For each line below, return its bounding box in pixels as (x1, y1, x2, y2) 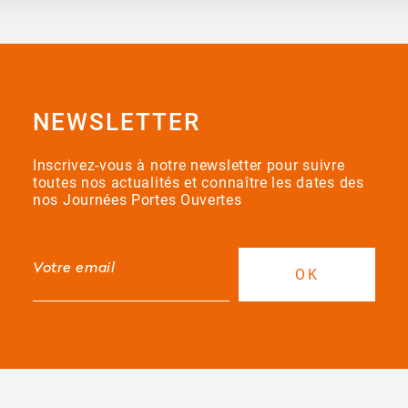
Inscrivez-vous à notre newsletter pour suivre (33, 156, 345, 174)
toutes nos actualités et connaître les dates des (33, 173, 364, 191)
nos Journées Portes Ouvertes (33, 190, 242, 209)
